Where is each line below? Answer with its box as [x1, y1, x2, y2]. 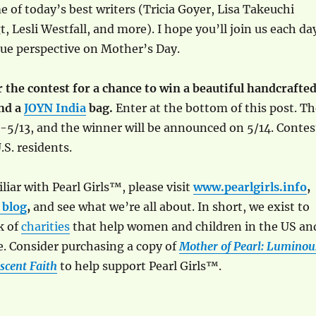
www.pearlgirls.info [193, 179, 307, 194]
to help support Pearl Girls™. [56, 258, 221, 273]
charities [20, 219, 70, 233]
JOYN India [23, 100, 86, 115]
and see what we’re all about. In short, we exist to [30, 199, 310, 214]
